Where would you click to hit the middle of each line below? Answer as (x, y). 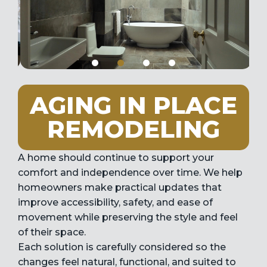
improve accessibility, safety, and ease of (115, 203)
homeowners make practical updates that (120, 188)
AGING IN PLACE (133, 105)
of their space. (52, 232)
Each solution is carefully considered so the (122, 247)
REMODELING (133, 129)
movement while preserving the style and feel (128, 218)
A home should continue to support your (116, 158)
